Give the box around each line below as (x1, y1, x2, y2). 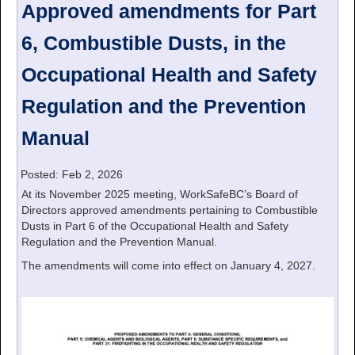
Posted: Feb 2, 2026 (17, 168, 123, 181)
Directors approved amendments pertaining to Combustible (21, 204, 318, 217)
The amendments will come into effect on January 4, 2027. (21, 259, 315, 273)
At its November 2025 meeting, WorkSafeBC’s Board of (21, 188, 298, 201)
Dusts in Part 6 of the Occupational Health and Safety (21, 219, 288, 233)
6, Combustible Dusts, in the (21, 32, 286, 55)
